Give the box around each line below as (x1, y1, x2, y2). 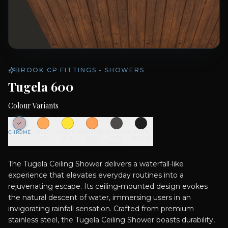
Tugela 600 (8, 78, 74, 95)
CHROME (8, 129, 31, 135)
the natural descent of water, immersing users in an (8, 193, 191, 202)
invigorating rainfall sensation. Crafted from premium (8, 204, 194, 213)
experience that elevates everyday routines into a (8, 170, 184, 180)
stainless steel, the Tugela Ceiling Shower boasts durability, (8, 215, 215, 224)
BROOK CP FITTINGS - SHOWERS (15, 66, 145, 74)
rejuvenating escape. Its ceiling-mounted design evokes (8, 182, 208, 191)
